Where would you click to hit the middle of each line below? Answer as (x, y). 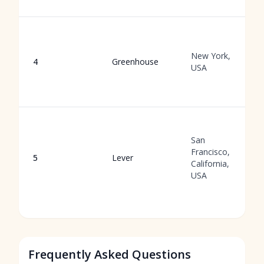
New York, (211, 56)
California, (210, 164)
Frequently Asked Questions (110, 254)
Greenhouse (135, 62)
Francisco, (210, 152)
